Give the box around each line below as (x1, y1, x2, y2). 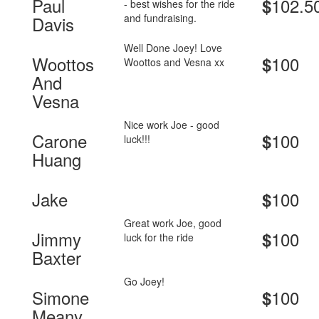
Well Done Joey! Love (124, 41, 223, 56)
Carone (32, 128, 87, 154)
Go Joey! (124, 274, 165, 289)
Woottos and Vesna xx (124, 55, 225, 70)
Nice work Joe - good (124, 117, 220, 132)
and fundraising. (124, 11, 197, 26)
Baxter (32, 245, 81, 271)
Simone (32, 285, 89, 310)
